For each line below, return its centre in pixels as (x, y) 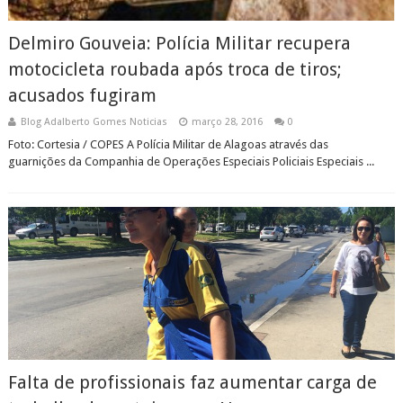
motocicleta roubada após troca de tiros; (175, 69)
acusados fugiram (82, 95)
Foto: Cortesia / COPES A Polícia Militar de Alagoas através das (168, 144)
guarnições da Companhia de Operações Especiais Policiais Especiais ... (191, 161)
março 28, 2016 (227, 122)
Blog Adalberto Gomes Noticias (94, 122)
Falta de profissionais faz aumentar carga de (192, 382)
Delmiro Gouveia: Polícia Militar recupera (179, 43)
